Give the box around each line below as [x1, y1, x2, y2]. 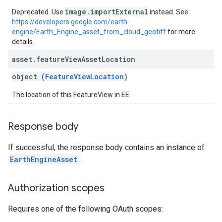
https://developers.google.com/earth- [12, 18, 130, 26]
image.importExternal [65, 7, 148, 16]
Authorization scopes [8, 182, 105, 194]
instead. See [148, 8, 188, 16]
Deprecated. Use [12, 8, 65, 16]
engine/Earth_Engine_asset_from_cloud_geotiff [12, 28, 166, 36]
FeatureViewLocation [45, 72, 124, 81]
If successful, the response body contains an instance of [8, 143, 205, 152]
